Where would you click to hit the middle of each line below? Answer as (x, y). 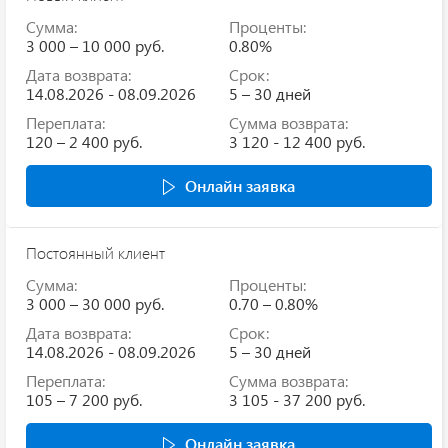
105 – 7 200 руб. (84, 399)
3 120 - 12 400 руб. (297, 141)
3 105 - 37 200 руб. (297, 399)
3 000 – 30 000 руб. (95, 303)
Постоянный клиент (95, 252)
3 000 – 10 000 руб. (95, 45)
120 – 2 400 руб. (84, 141)
